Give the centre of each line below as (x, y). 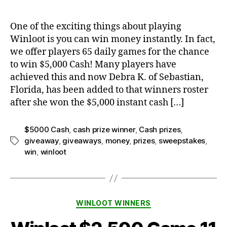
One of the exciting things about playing (96, 27)
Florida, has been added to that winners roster (109, 90)
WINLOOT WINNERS (113, 203)
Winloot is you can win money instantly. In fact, (113, 40)
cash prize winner (104, 130)
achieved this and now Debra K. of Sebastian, (107, 78)
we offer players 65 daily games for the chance (110, 52)
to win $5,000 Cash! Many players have (93, 65)
